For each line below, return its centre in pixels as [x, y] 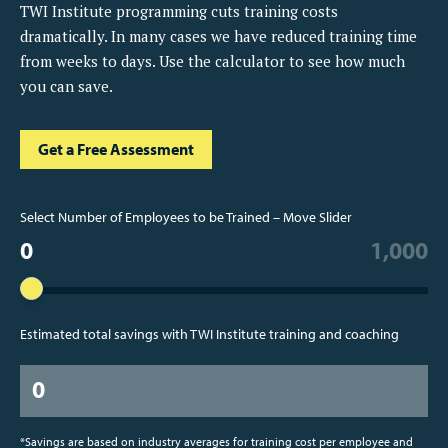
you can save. [66, 86]
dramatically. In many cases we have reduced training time [218, 36]
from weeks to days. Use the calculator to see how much [212, 61]
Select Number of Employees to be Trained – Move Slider [186, 217]
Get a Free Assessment [116, 149]
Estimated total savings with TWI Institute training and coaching [209, 334]
